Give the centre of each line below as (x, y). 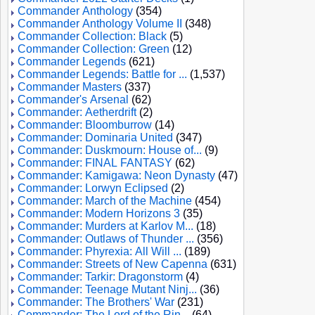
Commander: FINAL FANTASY (95, 163)
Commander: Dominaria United (95, 137)
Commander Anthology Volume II (100, 24)
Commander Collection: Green (94, 49)
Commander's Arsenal (73, 99)
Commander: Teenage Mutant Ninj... (107, 289)
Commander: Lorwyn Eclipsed (93, 188)
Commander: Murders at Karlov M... (105, 226)
